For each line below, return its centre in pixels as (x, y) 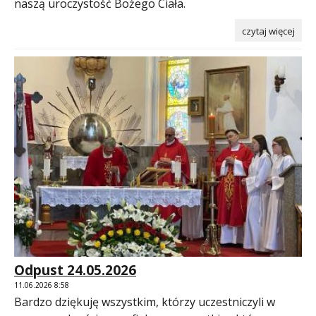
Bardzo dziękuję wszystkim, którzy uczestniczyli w (145, 302)
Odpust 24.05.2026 (75, 270)
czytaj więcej (268, 31)
